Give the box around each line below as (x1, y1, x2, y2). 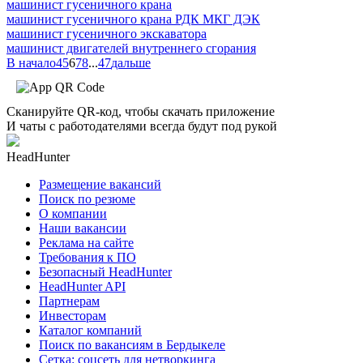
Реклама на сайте (39, 235, 134, 250)
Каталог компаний (39, 322, 142, 337)
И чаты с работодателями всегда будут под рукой (6, 118, 277, 133)
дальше (111, 55, 151, 70)
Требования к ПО (39, 250, 136, 264)
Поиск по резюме (39, 191, 135, 206)
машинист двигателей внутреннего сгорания (6, 41, 256, 55)
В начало (6, 55, 56, 70)
